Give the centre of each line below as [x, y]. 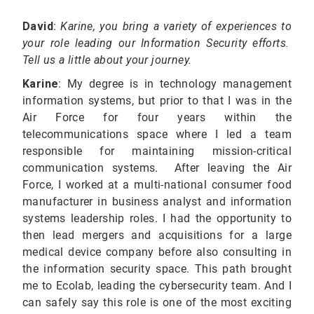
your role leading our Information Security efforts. [156, 43]
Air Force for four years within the [157, 118]
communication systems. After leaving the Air [157, 168]
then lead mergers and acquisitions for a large [157, 235]
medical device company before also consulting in [157, 252]
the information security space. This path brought [157, 269]
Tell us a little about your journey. [107, 60]
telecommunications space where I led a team [157, 135]
